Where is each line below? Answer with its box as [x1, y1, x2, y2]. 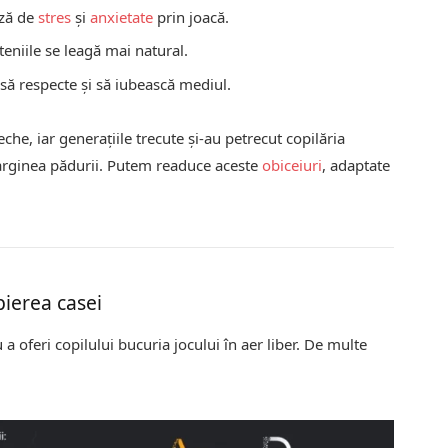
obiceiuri [262, 154, 323, 175]
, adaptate [322, 154, 391, 175]
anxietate [90, 6, 154, 27]
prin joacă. [153, 6, 230, 27]
